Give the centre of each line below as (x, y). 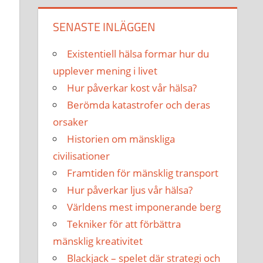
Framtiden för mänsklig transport (143, 173)
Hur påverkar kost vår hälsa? (132, 87)
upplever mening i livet (105, 70)
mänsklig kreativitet (98, 241)
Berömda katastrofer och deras (139, 104)
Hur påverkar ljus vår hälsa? (130, 190)
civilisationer (82, 156)
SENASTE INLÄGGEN (104, 26)
